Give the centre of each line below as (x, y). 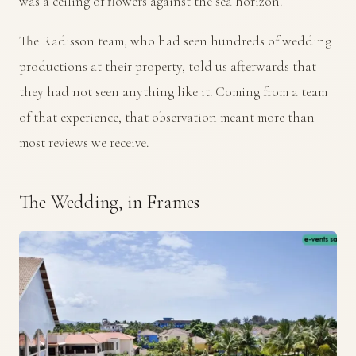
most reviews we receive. (84, 143)
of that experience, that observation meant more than (167, 117)
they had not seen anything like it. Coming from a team (173, 92)
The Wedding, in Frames (109, 202)
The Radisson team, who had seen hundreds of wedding (175, 41)
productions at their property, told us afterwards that (168, 66)
